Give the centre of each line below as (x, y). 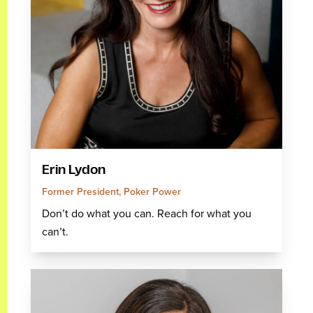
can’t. (55, 232)
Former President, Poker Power (111, 192)
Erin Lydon (74, 170)
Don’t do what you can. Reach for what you (147, 214)
